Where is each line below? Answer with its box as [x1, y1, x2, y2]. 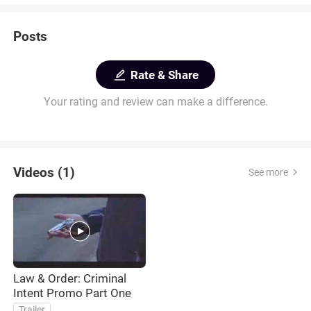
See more [248, 167, 288, 178]
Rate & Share [131, 67, 199, 82]
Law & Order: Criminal [13, 271, 127, 286]
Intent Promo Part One [13, 286, 132, 301]
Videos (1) [13, 164, 76, 180]
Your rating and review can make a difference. [43, 95, 268, 108]
